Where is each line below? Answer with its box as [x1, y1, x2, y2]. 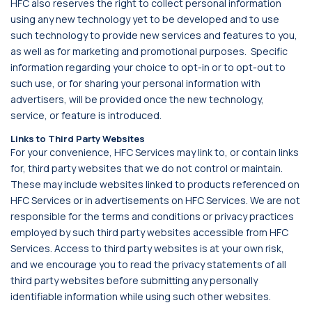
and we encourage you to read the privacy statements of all [10, 258, 286, 271]
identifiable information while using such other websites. [10, 290, 273, 303]
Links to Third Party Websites [10, 132, 145, 145]
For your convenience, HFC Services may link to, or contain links [10, 146, 299, 159]
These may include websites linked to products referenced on [10, 178, 299, 191]
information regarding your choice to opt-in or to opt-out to [10, 61, 286, 74]
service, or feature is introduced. [10, 109, 162, 122]
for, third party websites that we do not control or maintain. [10, 162, 285, 175]
